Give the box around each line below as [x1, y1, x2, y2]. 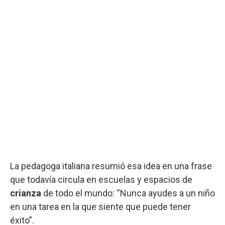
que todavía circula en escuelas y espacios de [10, 174, 192, 185]
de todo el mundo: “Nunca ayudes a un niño [41, 187, 215, 198]
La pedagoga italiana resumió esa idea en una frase [10, 160, 212, 171]
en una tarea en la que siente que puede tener [10, 201, 191, 212]
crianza [10, 187, 41, 198]
